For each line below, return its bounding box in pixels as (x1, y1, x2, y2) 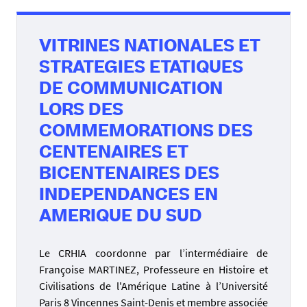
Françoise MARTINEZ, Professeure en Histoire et (39, 262, 268, 276)
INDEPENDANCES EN (39, 187, 218, 204)
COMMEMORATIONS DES (39, 123, 253, 140)
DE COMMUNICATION (39, 81, 223, 98)
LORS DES (39, 102, 123, 119)
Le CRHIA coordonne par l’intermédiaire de (39, 245, 268, 260)
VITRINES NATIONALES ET (39, 38, 260, 56)
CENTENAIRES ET (39, 145, 188, 162)
